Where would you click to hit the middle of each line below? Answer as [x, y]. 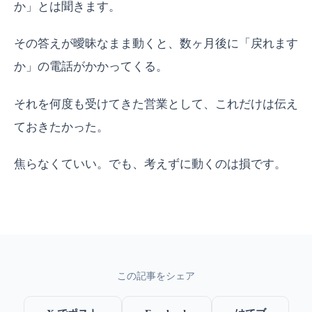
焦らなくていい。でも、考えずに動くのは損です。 [150, 164]
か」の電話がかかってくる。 [91, 67]
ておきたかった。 [61, 127]
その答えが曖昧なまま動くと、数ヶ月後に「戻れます [156, 44]
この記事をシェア [156, 276]
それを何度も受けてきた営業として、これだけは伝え [156, 104]
